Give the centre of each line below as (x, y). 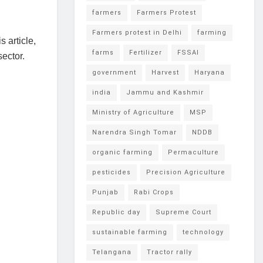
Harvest (165, 73)
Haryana (210, 73)
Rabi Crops (154, 193)
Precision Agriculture (186, 173)
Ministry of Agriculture (133, 113)
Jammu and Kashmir (165, 93)
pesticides (112, 173)
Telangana (112, 252)
